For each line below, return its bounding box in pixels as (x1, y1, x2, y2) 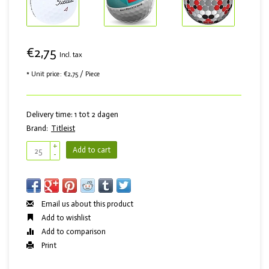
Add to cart (73, 145, 110, 154)
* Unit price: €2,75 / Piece (26, 70, 100, 78)
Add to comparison (40, 227, 106, 236)
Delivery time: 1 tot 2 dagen (26, 110, 118, 119)
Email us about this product (40, 199, 133, 208)
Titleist (51, 124, 75, 133)
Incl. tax (59, 51, 82, 59)
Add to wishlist (40, 213, 91, 222)
